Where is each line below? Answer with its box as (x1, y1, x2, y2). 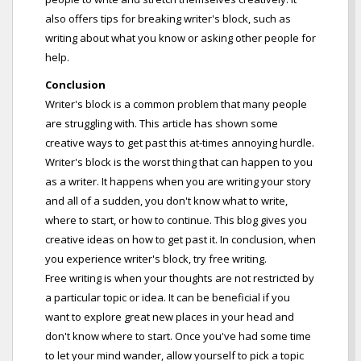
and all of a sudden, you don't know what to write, (45, 193, 288, 209)
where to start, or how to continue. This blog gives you (45, 213, 307, 228)
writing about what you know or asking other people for (45, 31, 316, 46)
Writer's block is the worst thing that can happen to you (45, 155, 313, 170)
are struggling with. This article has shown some (45, 116, 278, 131)
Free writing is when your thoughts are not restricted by (45, 271, 314, 286)
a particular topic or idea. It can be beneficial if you (45, 290, 290, 305)
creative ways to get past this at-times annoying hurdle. (45, 135, 314, 151)
